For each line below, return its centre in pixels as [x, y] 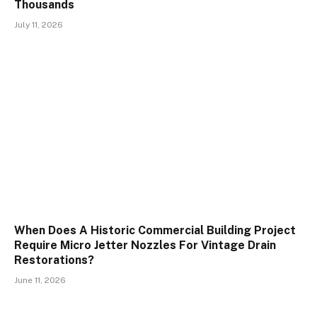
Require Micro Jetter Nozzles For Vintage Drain [145, 246]
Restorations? [54, 260]
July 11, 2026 [39, 24]
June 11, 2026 [40, 281]
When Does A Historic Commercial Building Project [155, 231]
